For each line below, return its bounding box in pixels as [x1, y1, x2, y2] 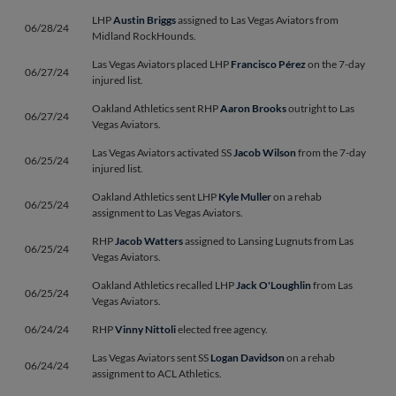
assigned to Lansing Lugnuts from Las [183, 234, 354, 247]
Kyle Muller [218, 190, 271, 203]
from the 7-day [296, 146, 366, 159]
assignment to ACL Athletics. [92, 367, 222, 380]
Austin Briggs [113, 13, 176, 27]
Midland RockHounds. [92, 29, 196, 42]
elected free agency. [176, 323, 268, 336]
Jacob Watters [115, 234, 183, 247]
